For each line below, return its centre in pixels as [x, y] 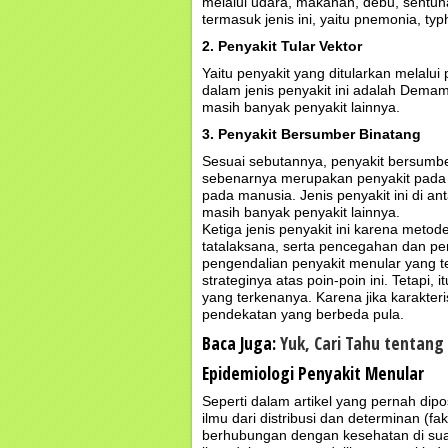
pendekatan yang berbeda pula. [303, 314]
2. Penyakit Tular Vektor [282, 46]
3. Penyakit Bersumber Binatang [311, 134]
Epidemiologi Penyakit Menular [313, 373]
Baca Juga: [241, 343]
